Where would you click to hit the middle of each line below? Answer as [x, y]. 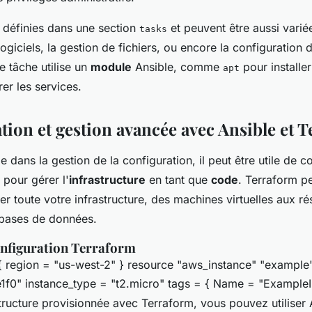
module [111, 67]
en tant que [178, 180]
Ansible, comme [177, 67]
